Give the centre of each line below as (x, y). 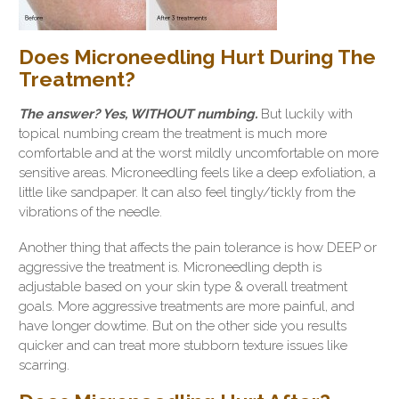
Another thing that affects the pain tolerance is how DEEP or (198, 248)
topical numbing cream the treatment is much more (173, 134)
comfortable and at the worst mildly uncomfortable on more (199, 154)
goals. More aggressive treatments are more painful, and (187, 307)
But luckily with (307, 114)
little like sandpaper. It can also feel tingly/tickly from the (187, 193)
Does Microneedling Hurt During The (197, 57)
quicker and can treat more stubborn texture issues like (183, 346)
